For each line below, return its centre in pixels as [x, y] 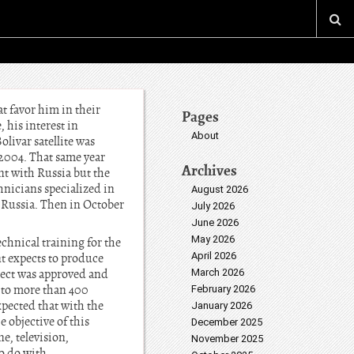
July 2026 [213, 206]
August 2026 [220, 189]
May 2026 [213, 239]
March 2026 [218, 272]
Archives [209, 170]
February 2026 [223, 289]
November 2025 [227, 339]
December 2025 [227, 322]
